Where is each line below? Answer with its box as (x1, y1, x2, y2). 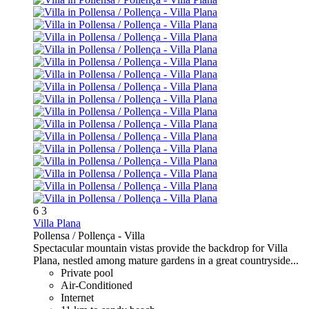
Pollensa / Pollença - (33, 230, 124, 242)
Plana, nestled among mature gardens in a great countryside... (33, 255, 299, 267)
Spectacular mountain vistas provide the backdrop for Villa (33, 242, 288, 255)
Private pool (61, 267, 113, 279)
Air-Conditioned (61, 279, 132, 292)
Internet (61, 292, 94, 304)
